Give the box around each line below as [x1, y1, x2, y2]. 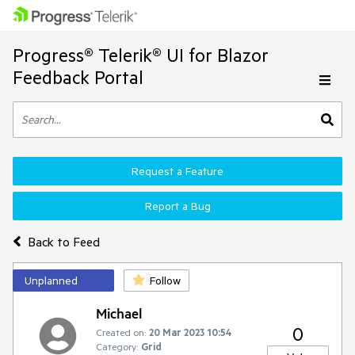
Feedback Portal [13, 66, 143, 89]
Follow [150, 273, 181, 288]
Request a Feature [132, 164, 223, 178]
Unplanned [25, 273, 78, 288]
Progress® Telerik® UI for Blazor [13, 44, 269, 67]
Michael [96, 304, 142, 322]
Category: [96, 340, 138, 353]
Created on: [96, 326, 146, 338]
